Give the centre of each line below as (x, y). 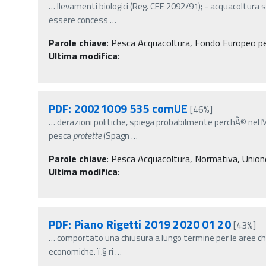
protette (87, 135)
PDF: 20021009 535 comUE (118, 108)
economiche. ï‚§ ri (81, 251)
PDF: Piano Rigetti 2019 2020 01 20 (140, 224)
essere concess (78, 20)
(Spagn (115, 135)
